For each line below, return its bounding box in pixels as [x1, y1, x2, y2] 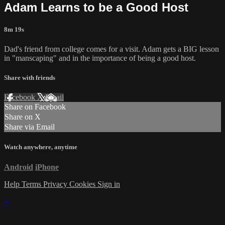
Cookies [69, 179, 97, 188]
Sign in [97, 179, 120, 188]
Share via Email [5, 123, 55, 132]
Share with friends [4, 74, 55, 82]
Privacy [43, 179, 69, 188]
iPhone [35, 162, 59, 171]
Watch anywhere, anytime [4, 143, 77, 151]
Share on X [5, 113, 41, 122]
